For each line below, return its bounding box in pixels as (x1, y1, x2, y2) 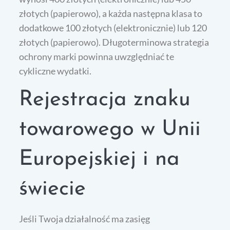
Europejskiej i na (19, 148, 180, 170)
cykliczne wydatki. (19, 65, 92, 76)
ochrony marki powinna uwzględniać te (19, 50, 175, 62)
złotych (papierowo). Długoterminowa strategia (19, 36, 209, 48)
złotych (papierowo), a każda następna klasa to (19, 7, 203, 19)
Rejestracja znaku (19, 88, 191, 111)
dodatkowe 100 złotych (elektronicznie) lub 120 (19, 22, 207, 33)
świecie (19, 178, 86, 200)
